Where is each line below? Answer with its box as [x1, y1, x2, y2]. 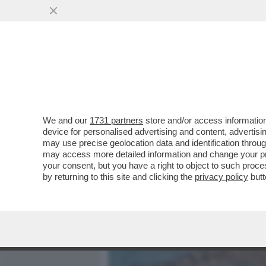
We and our [43, 115, 90, 125]
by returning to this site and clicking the [43, 172, 195, 182]
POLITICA [219, 68, 259, 83]
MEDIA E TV [153, 68, 203, 83]
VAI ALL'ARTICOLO [126, 156, 210, 166]
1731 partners [90, 115, 143, 125]
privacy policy [195, 172, 248, 182]
